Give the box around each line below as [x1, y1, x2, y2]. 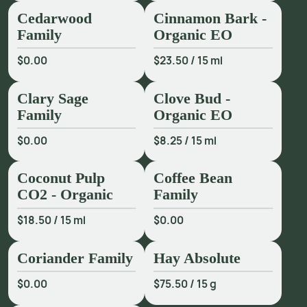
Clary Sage [16, 89, 88, 107]
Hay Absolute [153, 249, 245, 267]
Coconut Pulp [16, 169, 105, 187]
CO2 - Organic [16, 186, 113, 204]
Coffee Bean [153, 169, 233, 187]
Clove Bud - [153, 89, 231, 107]
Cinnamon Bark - [153, 9, 267, 27]
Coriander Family [16, 249, 133, 267]
